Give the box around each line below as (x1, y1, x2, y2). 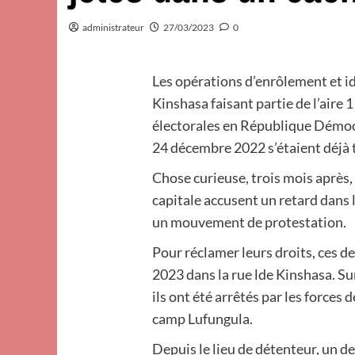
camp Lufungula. (152, 310, 254, 327)
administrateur (82, 21, 144, 33)
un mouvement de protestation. (152, 213, 347, 231)
